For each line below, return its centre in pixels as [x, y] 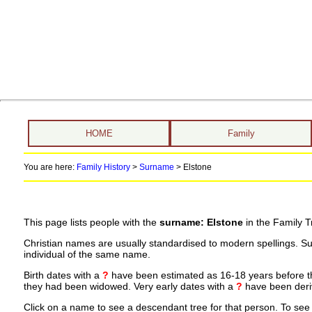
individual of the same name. [87, 255]
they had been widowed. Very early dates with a [130, 286]
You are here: [50, 167]
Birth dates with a [63, 275]
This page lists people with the [91, 223]
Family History [103, 167]
